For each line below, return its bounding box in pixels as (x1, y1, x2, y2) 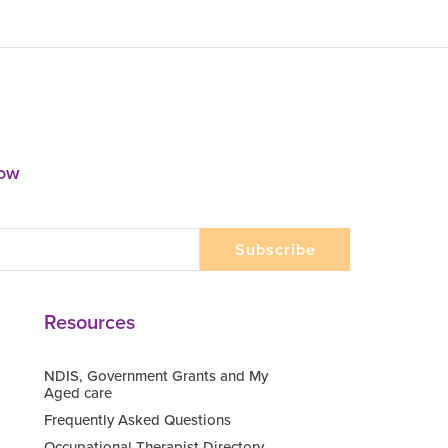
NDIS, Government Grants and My (44, 365, 268, 388)
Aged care (44, 382, 112, 405)
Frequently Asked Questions (44, 409, 231, 432)
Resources (44, 307, 135, 338)
